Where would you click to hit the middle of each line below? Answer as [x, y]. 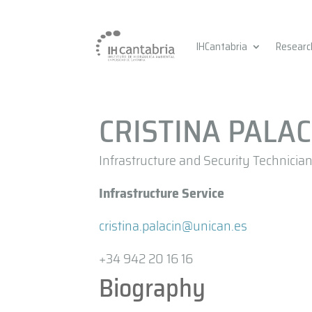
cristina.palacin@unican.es [173, 226]
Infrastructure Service [162, 193]
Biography [153, 288]
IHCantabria [221, 47]
